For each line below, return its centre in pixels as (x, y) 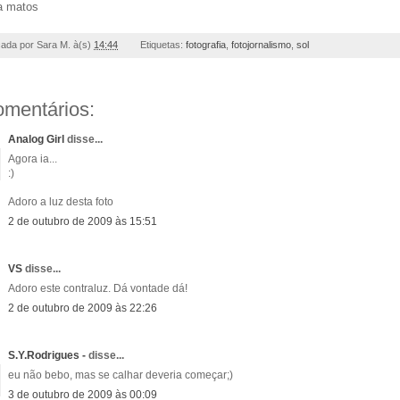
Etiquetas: (162, 44)
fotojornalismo (261, 44)
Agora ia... (33, 158)
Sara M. (54, 44)
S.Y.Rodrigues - (47, 355)
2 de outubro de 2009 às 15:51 (83, 221)
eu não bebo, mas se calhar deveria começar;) (121, 375)
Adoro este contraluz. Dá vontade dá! (98, 288)
